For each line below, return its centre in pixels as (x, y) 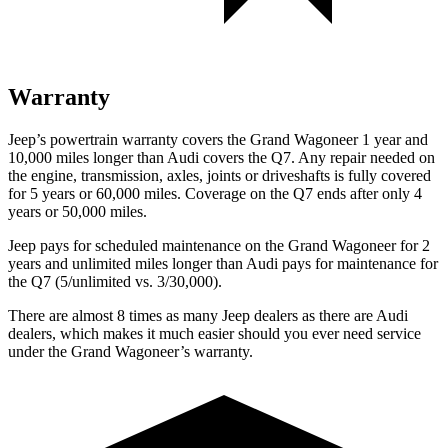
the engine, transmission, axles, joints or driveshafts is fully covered (219, 175)
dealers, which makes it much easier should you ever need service (214, 333)
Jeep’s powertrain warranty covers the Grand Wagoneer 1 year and (218, 139)
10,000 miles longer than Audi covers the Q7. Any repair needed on (221, 157)
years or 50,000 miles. (77, 211)
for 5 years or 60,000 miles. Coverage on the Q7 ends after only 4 (215, 193)
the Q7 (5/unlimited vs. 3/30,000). (115, 281)
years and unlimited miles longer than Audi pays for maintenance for (223, 263)
